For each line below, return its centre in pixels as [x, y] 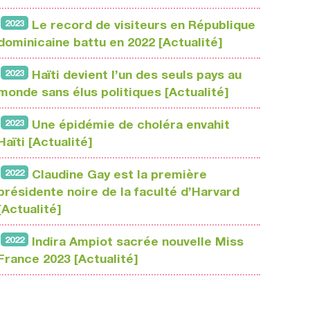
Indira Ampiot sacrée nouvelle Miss [138, 241]
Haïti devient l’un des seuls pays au [137, 75]
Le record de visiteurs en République [144, 25]
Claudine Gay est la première [119, 174]
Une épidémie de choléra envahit [131, 125]
